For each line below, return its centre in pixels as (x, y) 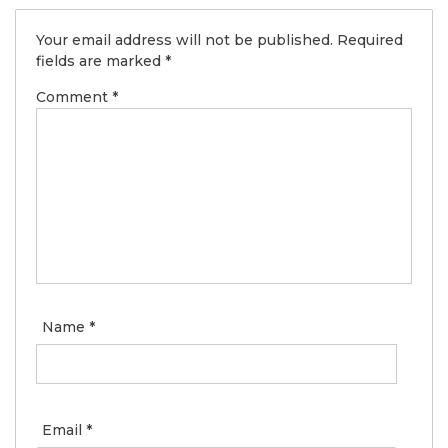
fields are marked (100, 60)
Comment (74, 96)
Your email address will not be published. (184, 39)
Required (370, 39)
